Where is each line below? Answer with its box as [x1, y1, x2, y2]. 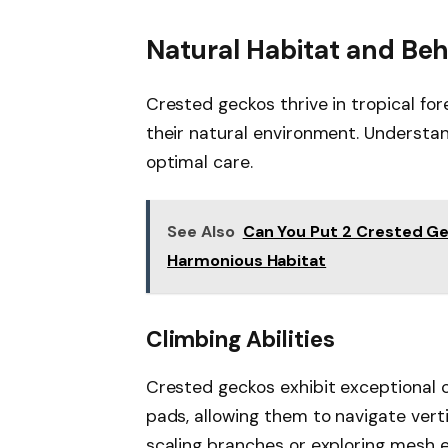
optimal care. [145, 150, 253, 173]
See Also [167, 221, 235, 243]
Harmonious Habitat [167, 250, 327, 272]
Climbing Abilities [145, 324, 335, 354]
